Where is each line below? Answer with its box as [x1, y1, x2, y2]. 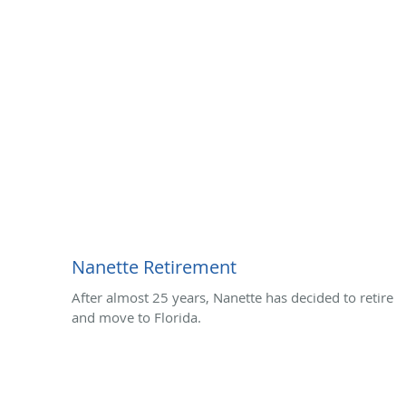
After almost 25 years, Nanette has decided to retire [72, 287, 393, 306]
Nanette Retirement [72, 254, 237, 279]
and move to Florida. [72, 307, 201, 326]
